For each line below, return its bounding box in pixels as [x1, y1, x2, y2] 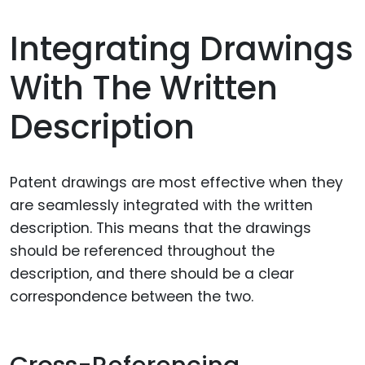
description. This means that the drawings [10, 218, 311, 239]
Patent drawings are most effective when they [10, 173, 343, 193]
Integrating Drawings [10, 26, 354, 73]
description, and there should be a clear [10, 264, 294, 284]
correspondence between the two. [10, 287, 253, 307]
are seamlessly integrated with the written [10, 196, 313, 216]
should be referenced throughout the [10, 241, 275, 262]
